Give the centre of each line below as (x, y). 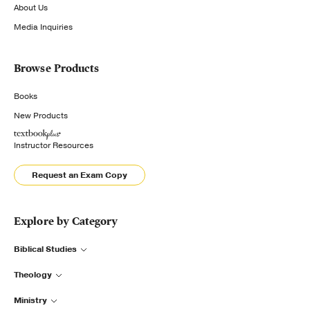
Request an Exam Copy (80, 175)
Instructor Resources (54, 145)
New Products (41, 116)
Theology (33, 274)
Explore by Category (66, 221)
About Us (31, 8)
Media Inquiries (43, 27)
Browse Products (57, 69)
